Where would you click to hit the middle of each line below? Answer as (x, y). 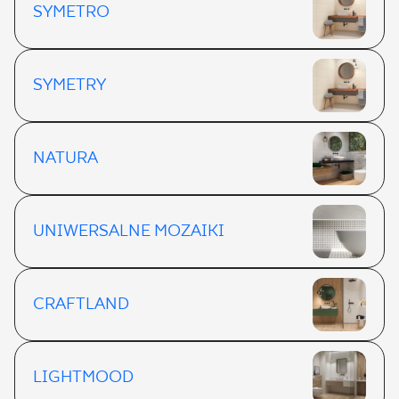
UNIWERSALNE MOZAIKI (129, 232)
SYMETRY (69, 85)
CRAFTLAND (81, 305)
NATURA (65, 159)
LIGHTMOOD (83, 378)
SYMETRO (71, 12)
